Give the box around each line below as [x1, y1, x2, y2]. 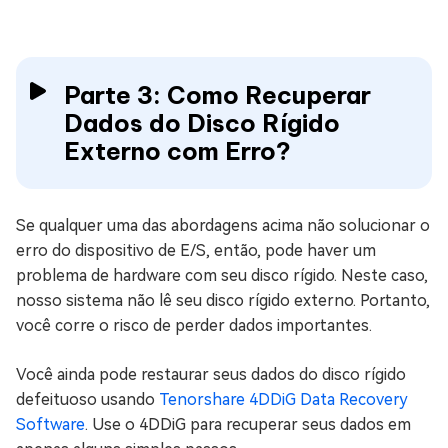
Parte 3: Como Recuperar [64, 80, 371, 110]
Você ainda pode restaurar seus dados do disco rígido [16, 365, 406, 384]
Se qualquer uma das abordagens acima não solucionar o [16, 216, 430, 235]
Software [16, 415, 85, 434]
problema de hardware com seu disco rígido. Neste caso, [16, 266, 428, 285]
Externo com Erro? [64, 136, 291, 166]
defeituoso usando [16, 390, 159, 409]
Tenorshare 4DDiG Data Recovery [159, 390, 408, 409]
